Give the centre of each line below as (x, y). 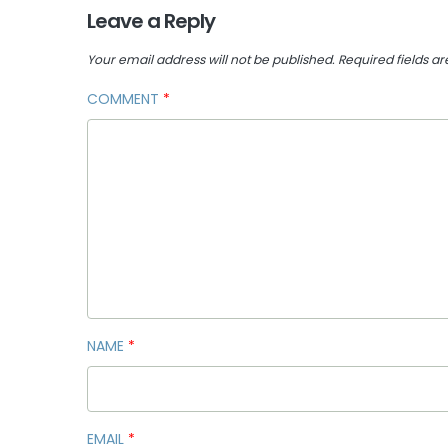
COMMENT (125, 99)
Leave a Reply (151, 21)
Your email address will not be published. (211, 59)
